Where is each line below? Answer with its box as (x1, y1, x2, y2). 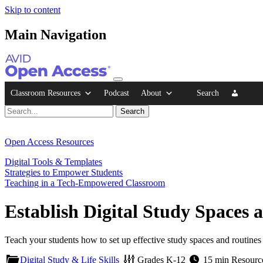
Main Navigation (5, 26, 106, 42)
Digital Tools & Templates (5, 156, 102, 167)
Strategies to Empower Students (5, 167, 123, 177)
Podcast (104, 88, 129, 97)
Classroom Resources (11, 88, 80, 97)
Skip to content (5, 5, 60, 15)
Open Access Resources (5, 136, 94, 147)
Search (197, 88, 219, 97)
